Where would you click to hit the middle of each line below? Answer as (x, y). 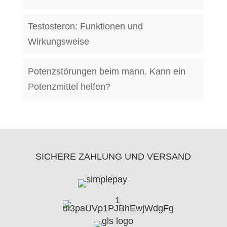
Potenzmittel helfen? (69, 87)
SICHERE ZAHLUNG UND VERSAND (113, 157)
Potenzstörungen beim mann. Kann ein (106, 71)
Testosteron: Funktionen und (85, 26)
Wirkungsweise (58, 42)
